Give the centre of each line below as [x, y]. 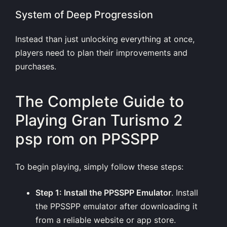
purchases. [36, 66]
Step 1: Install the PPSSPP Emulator [103, 192]
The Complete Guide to [100, 102]
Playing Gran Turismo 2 [99, 120]
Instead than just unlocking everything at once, [105, 39]
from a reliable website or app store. [106, 220]
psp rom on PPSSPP [87, 139]
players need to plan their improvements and [101, 52]
